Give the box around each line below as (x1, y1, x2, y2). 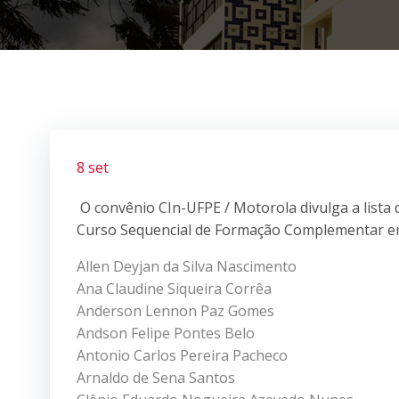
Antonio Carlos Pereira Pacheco (77, 345, 288, 365)
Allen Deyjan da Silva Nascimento (77, 256, 297, 276)
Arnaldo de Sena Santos (77, 367, 235, 387)
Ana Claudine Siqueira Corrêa (77, 278, 272, 298)
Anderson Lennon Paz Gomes (77, 300, 274, 321)
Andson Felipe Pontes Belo (77, 322, 255, 343)
